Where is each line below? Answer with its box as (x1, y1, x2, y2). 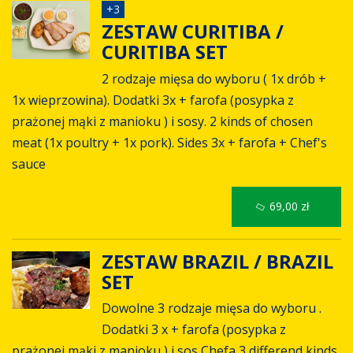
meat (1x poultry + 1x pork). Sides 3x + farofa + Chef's (12, 133, 327, 151)
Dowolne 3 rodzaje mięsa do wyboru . (101, 299, 321, 318)
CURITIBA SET (101, 39, 232, 65)
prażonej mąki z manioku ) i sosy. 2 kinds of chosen (12, 112, 313, 130)
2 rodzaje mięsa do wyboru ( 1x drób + (101, 69, 326, 87)
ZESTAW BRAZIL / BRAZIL (101, 247, 333, 274)
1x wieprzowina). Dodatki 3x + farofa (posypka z (12, 91, 294, 109)
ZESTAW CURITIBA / (101, 18, 284, 45)
